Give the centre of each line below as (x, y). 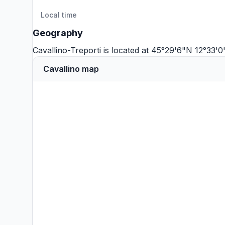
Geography (58, 33)
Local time (59, 15)
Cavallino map (71, 69)
